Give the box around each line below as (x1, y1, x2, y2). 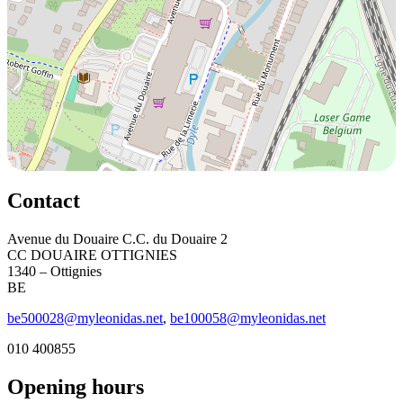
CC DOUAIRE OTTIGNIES (7, 246, 177, 263)
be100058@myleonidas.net (170, 309, 326, 326)
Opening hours (7, 374, 144, 399)
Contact (7, 188, 80, 212)
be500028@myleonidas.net (7, 309, 163, 326)
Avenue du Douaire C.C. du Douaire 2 (7, 230, 228, 246)
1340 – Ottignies (7, 263, 102, 279)
